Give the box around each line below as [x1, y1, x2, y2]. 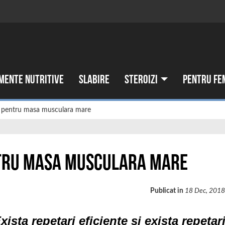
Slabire [79, 72, 109, 87]
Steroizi [125, 72, 160, 87]
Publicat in [150, 187, 185, 194]
